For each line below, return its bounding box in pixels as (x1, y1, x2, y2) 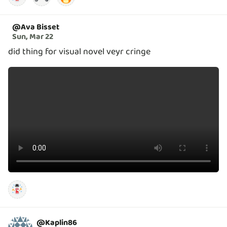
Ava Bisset (21, 20, 59, 33)
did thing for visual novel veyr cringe (8, 44, 150, 59)
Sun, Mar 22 (12, 30, 53, 43)
